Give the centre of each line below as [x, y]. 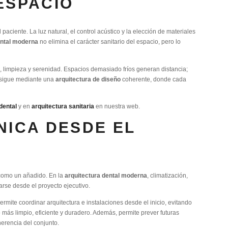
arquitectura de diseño [88, 79]
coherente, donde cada [153, 79]
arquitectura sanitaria [63, 106]
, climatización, [167, 176]
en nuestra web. [117, 106]
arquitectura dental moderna [106, 176]
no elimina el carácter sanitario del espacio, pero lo [109, 42]
